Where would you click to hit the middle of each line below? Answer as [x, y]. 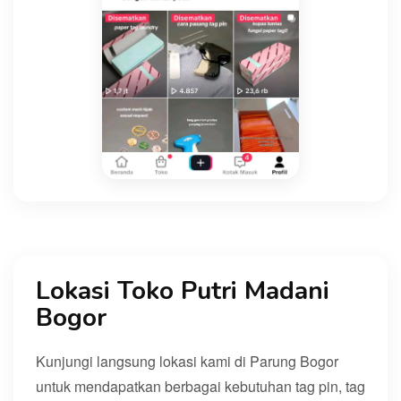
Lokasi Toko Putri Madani [183, 290]
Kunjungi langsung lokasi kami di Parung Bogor [187, 361]
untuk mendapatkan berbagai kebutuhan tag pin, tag [200, 386]
